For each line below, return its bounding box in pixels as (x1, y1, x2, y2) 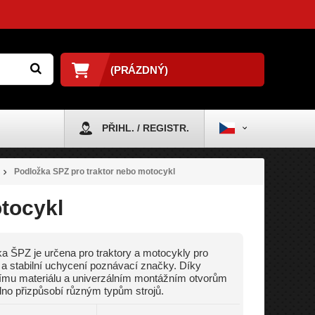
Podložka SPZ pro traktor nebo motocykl (13, 167, 175, 176)
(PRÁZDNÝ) (110, 63, 168, 76)
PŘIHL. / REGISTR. (102, 122, 189, 134)
